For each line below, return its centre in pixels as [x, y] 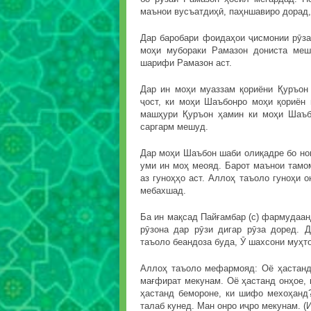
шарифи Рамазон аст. [186, 63]
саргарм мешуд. [174, 127]
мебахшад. [163, 191]
